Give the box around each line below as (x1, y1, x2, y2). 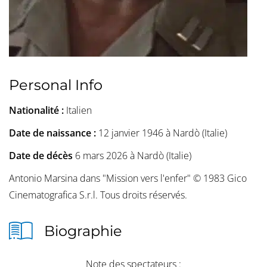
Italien (66, 104, 92, 117)
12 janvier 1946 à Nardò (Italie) (98, 126, 227, 140)
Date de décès (9, 149, 75, 163)
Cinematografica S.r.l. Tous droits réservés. (9, 188, 187, 202)
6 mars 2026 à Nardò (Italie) (75, 149, 191, 163)
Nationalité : (9, 104, 66, 117)
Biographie (44, 222, 122, 240)
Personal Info (9, 76, 103, 94)
